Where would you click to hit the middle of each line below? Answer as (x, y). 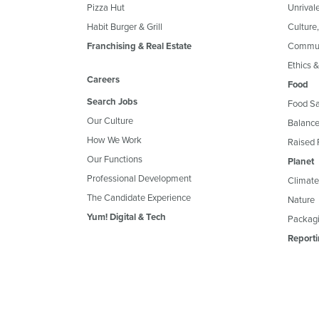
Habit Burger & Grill (125, 26)
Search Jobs (112, 101)
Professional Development (139, 178)
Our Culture (110, 120)
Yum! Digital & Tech (126, 216)
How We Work (114, 139)
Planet (300, 161)
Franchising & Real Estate (139, 46)
